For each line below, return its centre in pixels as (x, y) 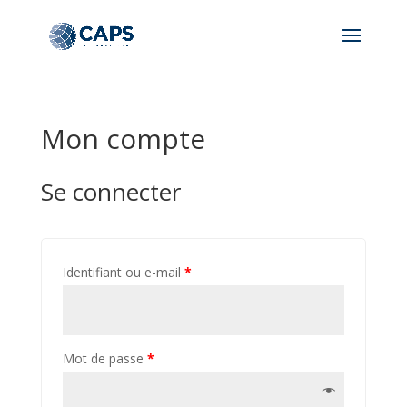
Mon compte (123, 139)
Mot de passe (104, 358)
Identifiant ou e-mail (123, 272)
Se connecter (110, 192)
